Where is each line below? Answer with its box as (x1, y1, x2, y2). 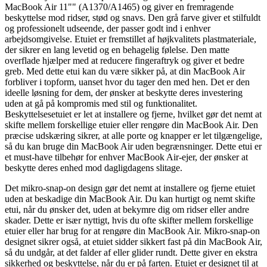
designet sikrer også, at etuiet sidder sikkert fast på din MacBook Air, (5, 236, 262, 247)
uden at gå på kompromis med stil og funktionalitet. (5, 98, 197, 108)
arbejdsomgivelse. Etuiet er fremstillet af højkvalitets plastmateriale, (5, 33, 256, 44)
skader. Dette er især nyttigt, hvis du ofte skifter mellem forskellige (5, 215, 253, 225)
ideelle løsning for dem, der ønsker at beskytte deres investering (5, 87, 243, 98)
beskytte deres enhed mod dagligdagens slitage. (5, 162, 182, 173)
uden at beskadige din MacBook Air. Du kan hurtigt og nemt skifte (5, 193, 255, 204)
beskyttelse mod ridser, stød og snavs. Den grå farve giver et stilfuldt (5, 12, 260, 23)
